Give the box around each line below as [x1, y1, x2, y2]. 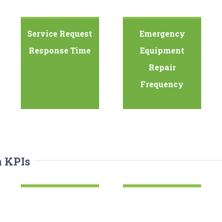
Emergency [139, 28, 185, 39]
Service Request [27, 28, 93, 39]
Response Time [29, 45, 91, 56]
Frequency [140, 79, 184, 90]
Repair [148, 62, 176, 73]
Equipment [140, 45, 185, 56]
